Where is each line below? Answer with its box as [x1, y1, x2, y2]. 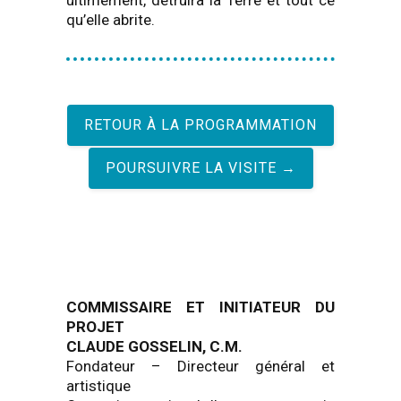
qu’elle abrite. [66, 11, 155, 29]
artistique [66, 377, 131, 395]
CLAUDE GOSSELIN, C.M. [66, 337, 243, 355]
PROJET [66, 318, 124, 336]
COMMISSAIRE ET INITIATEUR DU [66, 298, 335, 316]
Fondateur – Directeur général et [66, 357, 335, 375]
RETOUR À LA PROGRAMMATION [84, 116, 317, 133]
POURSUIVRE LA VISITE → [105, 159, 296, 176]
